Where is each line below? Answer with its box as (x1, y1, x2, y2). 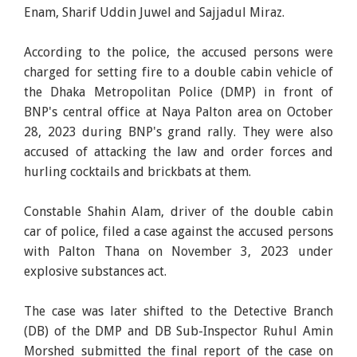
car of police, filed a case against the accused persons (24, 224, 333, 240)
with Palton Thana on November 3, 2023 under (24, 244, 333, 260)
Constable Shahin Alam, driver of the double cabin (24, 204, 333, 220)
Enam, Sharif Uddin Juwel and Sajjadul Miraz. (24, 5, 285, 21)
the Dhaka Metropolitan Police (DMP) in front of (24, 84, 333, 100)
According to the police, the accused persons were (24, 45, 333, 61)
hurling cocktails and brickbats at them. (24, 164, 252, 180)
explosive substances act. (24, 264, 171, 280)
